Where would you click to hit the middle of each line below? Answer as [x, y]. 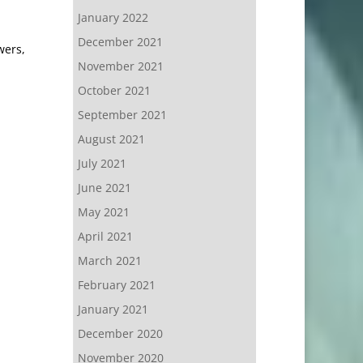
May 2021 [103, 212]
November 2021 [120, 66]
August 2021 [111, 139]
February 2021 [116, 285]
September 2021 [122, 115]
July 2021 [102, 163]
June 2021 [104, 188]
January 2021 [113, 309]
